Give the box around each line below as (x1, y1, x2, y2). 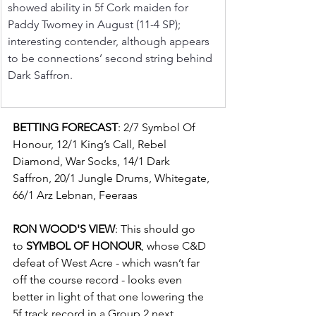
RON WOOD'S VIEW (13, 221, 115, 236)
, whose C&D (141, 238, 209, 253)
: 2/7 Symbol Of (118, 120, 198, 134)
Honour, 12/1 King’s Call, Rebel (13, 137, 169, 151)
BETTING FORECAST (13, 120, 118, 134)
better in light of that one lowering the (13, 289, 207, 303)
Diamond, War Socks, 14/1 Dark (13, 154, 173, 168)
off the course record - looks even (13, 272, 185, 286)
